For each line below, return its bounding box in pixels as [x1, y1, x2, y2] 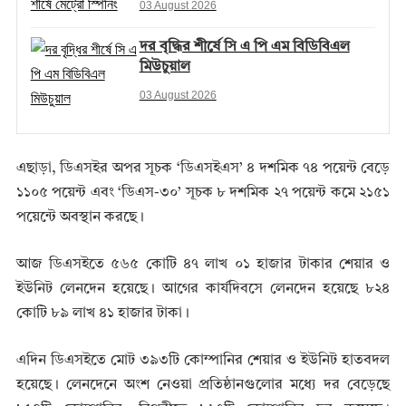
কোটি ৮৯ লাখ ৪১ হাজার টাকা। [15, 306, 189, 322]
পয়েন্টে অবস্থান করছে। [15, 210, 144, 226]
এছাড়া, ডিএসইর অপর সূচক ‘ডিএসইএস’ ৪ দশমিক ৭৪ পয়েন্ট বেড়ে [15, 161, 391, 177]
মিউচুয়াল [139, 60, 190, 75]
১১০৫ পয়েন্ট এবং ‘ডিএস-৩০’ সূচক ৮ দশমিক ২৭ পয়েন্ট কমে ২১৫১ [15, 186, 391, 201]
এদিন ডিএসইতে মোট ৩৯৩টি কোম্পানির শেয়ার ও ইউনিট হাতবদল [15, 353, 391, 369]
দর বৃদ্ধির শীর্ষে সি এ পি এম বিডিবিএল [139, 40, 350, 55]
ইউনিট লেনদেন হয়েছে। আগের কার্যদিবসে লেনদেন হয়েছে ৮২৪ [15, 282, 391, 297]
